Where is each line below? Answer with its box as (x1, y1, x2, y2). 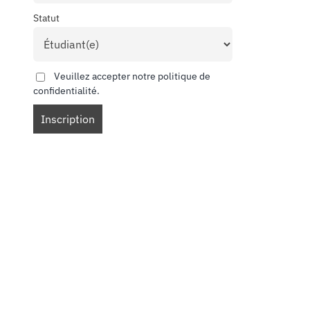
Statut (33, 11, 60, 25)
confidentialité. (33, 83, 100, 97)
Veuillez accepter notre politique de (51, 69, 210, 82)
